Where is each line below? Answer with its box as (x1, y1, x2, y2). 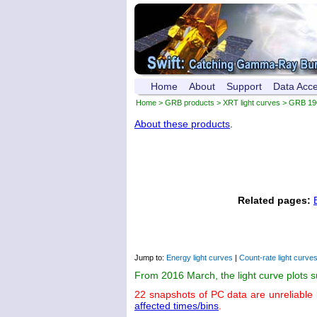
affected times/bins (134, 299, 219, 311)
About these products (134, 118, 230, 129)
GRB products (165, 98, 214, 107)
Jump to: (134, 253, 166, 262)
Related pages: (238, 194, 311, 206)
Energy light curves (166, 253, 233, 262)
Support (226, 81, 262, 92)
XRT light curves (223, 98, 280, 107)
